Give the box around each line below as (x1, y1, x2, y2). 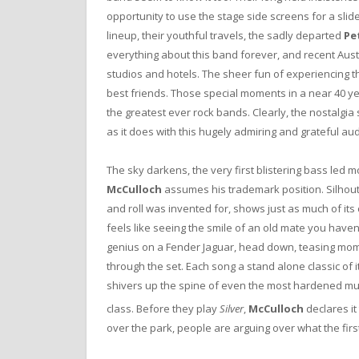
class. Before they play (107, 301, 220, 317)
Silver (220, 301, 244, 317)
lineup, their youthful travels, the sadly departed (107, 27, 344, 42)
